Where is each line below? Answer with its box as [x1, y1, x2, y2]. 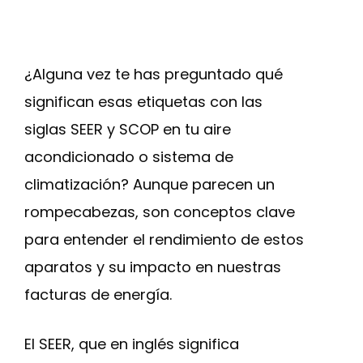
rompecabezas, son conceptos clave [24, 202, 295, 222]
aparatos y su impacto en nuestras [24, 257, 281, 277]
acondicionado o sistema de [24, 147, 233, 167]
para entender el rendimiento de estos [24, 229, 304, 250]
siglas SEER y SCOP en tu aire [24, 119, 231, 139]
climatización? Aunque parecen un [24, 174, 275, 194]
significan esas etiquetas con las [24, 92, 263, 112]
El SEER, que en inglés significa [24, 334, 239, 354]
